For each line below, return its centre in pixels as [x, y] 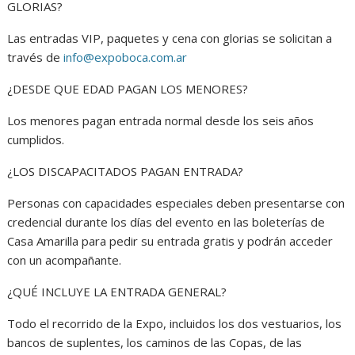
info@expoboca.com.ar [126, 57]
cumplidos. [36, 140]
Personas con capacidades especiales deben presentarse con [176, 203]
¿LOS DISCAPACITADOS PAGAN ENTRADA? [126, 172]
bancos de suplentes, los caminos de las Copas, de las [155, 343]
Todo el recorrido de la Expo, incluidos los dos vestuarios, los [175, 324]
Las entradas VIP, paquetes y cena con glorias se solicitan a [170, 38]
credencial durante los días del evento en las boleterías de [166, 222]
